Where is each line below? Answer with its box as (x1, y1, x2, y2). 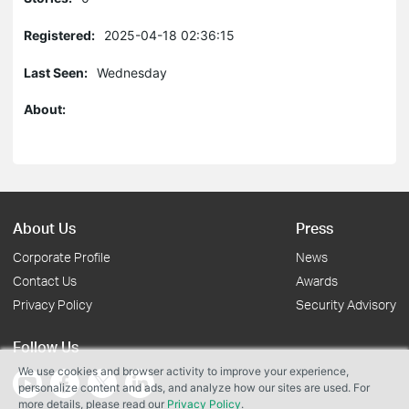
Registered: (24, 27, 95, 43)
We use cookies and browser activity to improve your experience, (18, 364, 349, 378)
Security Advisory (296, 297, 396, 312)
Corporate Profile (13, 249, 110, 265)
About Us (13, 218, 76, 237)
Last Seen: (24, 65, 88, 80)
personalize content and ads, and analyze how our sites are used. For (18, 381, 370, 394)
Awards (296, 273, 338, 288)
